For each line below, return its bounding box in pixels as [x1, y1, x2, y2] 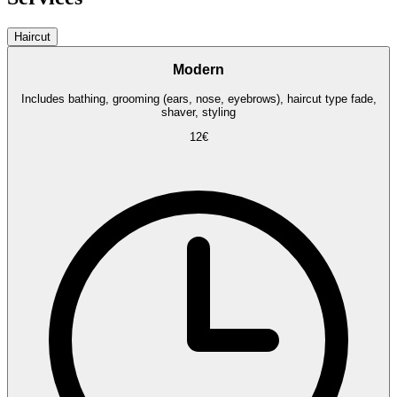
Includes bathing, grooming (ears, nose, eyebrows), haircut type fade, [20, 91, 377, 105]
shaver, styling [161, 105, 236, 119]
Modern [173, 62, 224, 78]
